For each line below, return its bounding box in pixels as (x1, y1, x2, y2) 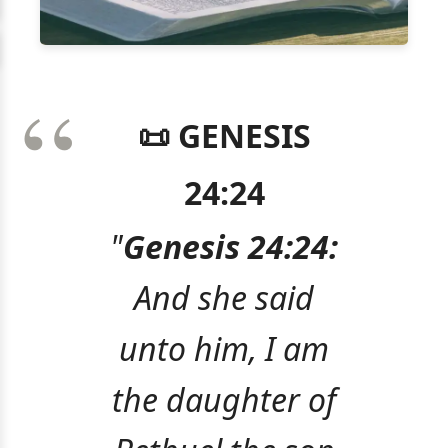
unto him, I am (119, 326, 329, 370)
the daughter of (112, 377, 336, 421)
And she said (134, 275, 314, 319)
